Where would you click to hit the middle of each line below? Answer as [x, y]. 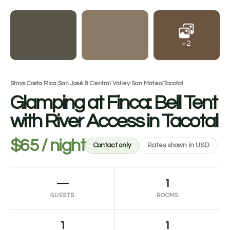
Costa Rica [42, 83]
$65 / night [48, 145]
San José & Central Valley [94, 83]
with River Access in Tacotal [114, 121]
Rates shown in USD [179, 146]
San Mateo [147, 83]
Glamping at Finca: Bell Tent [114, 103]
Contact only [112, 146]
